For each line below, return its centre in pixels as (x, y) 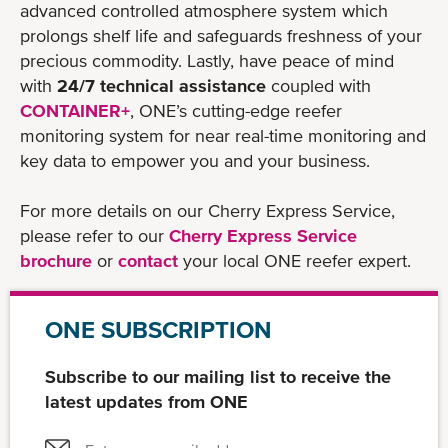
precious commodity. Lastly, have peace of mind (207, 60)
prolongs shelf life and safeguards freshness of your (221, 35)
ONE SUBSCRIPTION (158, 329)
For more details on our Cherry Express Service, (207, 210)
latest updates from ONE (146, 401)
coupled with (318, 85)
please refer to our (94, 235)
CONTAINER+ (75, 110)
